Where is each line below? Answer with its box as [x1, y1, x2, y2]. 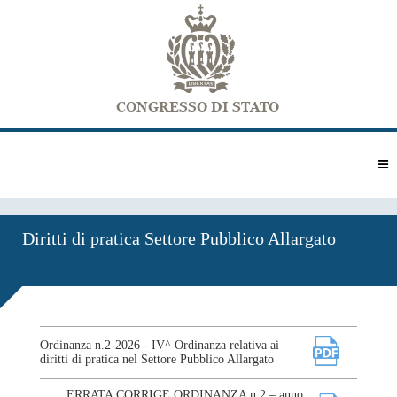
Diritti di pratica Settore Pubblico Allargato [22, 229, 336, 248]
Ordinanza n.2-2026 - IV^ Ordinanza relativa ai [39, 338, 279, 352]
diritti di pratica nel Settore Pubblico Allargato [39, 352, 274, 366]
